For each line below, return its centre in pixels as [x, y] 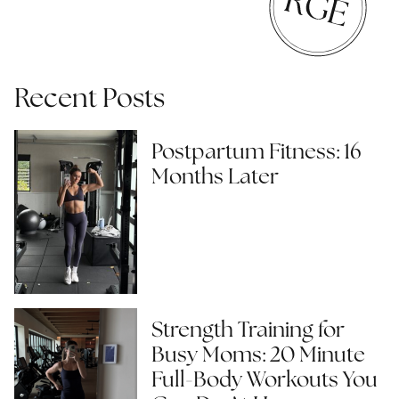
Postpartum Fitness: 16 [256, 152]
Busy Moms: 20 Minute [258, 355]
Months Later [215, 177]
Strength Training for [248, 330]
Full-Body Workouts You [265, 380]
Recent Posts [90, 99]
